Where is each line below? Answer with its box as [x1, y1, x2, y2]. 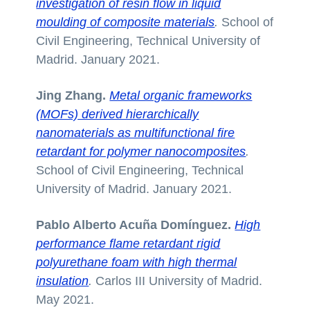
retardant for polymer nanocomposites [36, 144, 246, 158]
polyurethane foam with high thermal [36, 255, 237, 269]
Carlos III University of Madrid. [95, 273, 263, 288]
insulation [36, 273, 89, 288]
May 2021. [36, 292, 95, 307]
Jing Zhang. [36, 88, 107, 102]
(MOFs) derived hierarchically [36, 107, 199, 121]
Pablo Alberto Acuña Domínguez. [36, 217, 235, 232]
